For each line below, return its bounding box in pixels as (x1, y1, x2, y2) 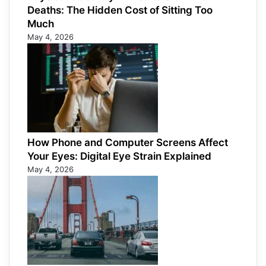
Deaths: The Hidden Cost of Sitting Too (27, 4, 213, 17)
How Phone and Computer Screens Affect (27, 137, 228, 149)
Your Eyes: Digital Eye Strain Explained (27, 150, 211, 163)
